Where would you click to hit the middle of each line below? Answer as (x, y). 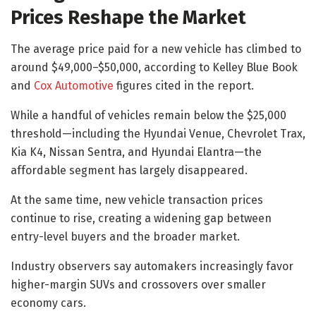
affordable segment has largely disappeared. (129, 170)
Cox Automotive (74, 85)
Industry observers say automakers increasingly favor (152, 266)
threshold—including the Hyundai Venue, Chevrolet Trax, (158, 133)
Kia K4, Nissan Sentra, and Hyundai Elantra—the (136, 152)
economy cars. (48, 303)
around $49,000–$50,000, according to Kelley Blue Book (154, 67)
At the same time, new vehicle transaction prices (137, 200)
